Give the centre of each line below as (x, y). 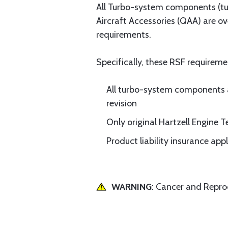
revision (122, 103)
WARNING (132, 187)
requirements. (124, 35)
